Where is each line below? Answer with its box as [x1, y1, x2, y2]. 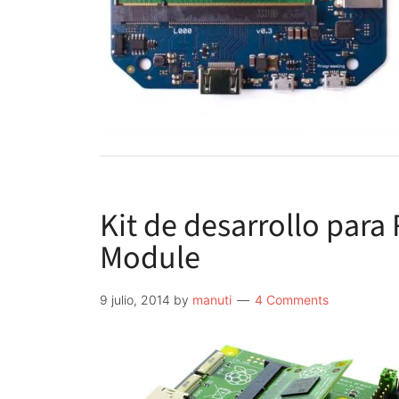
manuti [192, 292, 232, 307]
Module [100, 235, 200, 281]
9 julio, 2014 [100, 292, 170, 307]
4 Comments [255, 292, 329, 307]
